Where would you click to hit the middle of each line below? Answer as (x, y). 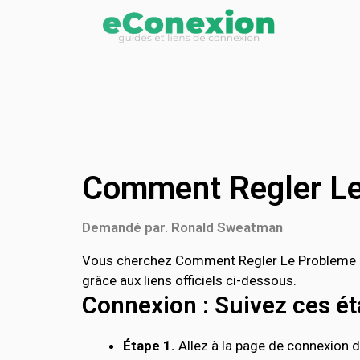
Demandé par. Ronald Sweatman (182, 227)
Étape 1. (149, 346)
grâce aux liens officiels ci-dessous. (189, 280)
